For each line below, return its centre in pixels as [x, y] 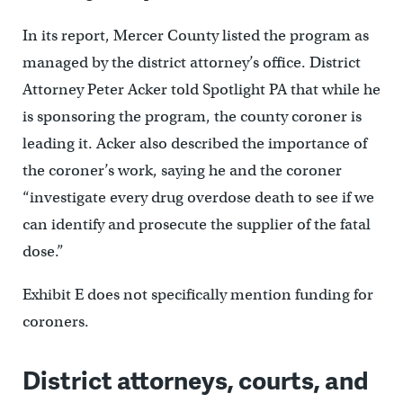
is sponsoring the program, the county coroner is [192, 117]
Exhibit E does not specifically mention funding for [197, 295]
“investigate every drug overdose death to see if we [198, 198]
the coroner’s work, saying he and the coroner [182, 171]
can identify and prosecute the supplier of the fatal [196, 225]
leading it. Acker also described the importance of [194, 144]
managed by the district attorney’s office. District [191, 63]
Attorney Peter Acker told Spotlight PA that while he [201, 90]
